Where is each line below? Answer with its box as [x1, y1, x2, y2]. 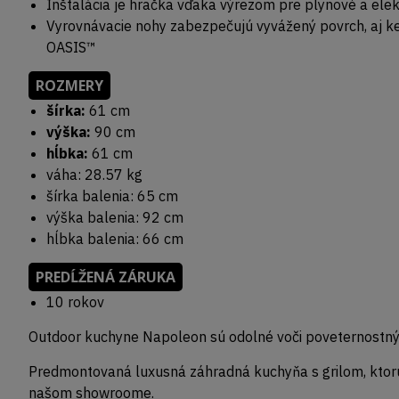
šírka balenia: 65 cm [46, 187, 178, 206]
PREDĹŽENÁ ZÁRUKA [36, 267, 175, 288]
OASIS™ [46, 38, 96, 57]
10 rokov [46, 293, 104, 312]
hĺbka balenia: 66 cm [46, 230, 183, 248]
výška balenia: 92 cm [46, 208, 183, 227]
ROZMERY [36, 76, 103, 96]
